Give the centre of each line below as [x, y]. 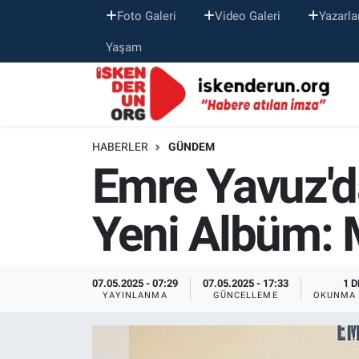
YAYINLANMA [135, 295]
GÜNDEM [191, 147]
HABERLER [120, 147]
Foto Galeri [146, 16]
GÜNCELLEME [245, 295]
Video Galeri [247, 16]
